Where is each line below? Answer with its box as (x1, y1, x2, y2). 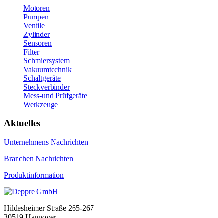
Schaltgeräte (23, 73, 61, 82)
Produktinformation (4, 171, 64, 180)
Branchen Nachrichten (4, 154, 73, 163)
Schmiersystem (23, 56, 70, 65)
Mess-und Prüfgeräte (23, 91, 87, 100)
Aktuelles (4, 118, 40, 128)
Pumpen (23, 12, 49, 21)
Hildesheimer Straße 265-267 (4, 204, 94, 213)
